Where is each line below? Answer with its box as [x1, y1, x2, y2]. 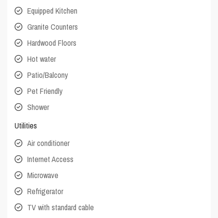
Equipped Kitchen [27, 5, 78, 17]
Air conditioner [27, 138, 70, 149]
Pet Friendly [27, 86, 63, 97]
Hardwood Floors [27, 37, 77, 49]
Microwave [27, 170, 59, 181]
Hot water [27, 54, 56, 65]
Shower [27, 102, 50, 113]
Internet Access [27, 154, 74, 165]
